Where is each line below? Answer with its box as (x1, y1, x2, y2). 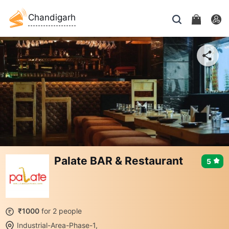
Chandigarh (28, 12, 76, 22)
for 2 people (39, 206, 82, 215)
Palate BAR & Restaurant (54, 154, 183, 167)
